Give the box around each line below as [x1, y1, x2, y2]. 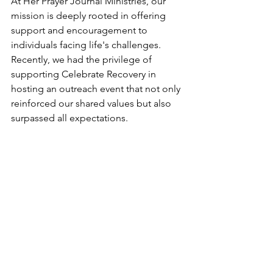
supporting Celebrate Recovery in [11, 68, 158, 80]
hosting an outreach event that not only [11, 82, 183, 94]
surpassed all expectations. [11, 112, 128, 124]
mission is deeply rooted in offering [11, 9, 168, 21]
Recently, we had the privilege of [11, 53, 154, 65]
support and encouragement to [11, 24, 150, 36]
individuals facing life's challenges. [11, 38, 163, 51]
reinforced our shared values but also [11, 97, 174, 109]
